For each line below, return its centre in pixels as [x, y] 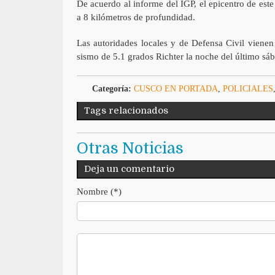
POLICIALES [248, 88]
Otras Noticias [130, 148]
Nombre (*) [99, 191]
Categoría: [111, 88]
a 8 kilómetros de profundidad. [136, 17]
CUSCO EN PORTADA [176, 88]
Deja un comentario [129, 168]
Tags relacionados [126, 110]
